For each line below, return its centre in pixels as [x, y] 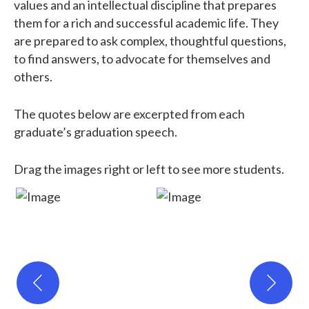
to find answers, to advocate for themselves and [142, 58]
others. [33, 76]
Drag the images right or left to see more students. [149, 169]
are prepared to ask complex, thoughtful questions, [150, 40]
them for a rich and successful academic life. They [146, 22]
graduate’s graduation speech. [96, 131]
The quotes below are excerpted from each [129, 113]
